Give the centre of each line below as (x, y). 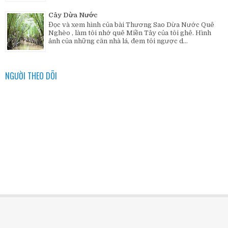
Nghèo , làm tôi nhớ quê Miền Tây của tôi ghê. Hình (130, 33)
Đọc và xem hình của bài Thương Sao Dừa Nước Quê (131, 24)
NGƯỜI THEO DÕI (31, 76)
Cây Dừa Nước (73, 15)
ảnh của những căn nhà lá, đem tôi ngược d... (118, 41)
